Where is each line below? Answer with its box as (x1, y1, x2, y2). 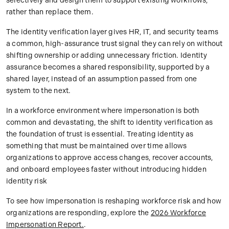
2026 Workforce (150, 209, 207, 218)
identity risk (6, 177, 48, 186)
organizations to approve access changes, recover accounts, (6, 153, 213, 163)
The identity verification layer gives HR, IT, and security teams (6, 28, 218, 37)
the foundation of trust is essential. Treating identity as (6, 130, 194, 139)
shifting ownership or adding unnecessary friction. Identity (6, 51, 207, 60)
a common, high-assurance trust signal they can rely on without (6, 39, 223, 49)
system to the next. (6, 86, 71, 96)
